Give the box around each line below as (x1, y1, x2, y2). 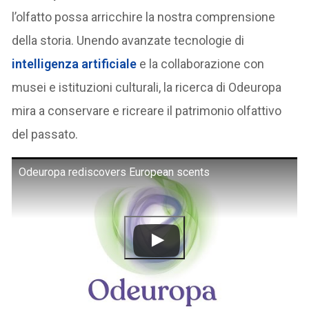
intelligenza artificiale (12, 57, 140, 72)
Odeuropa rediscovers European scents (19, 166, 210, 179)
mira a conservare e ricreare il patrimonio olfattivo (12, 103, 282, 119)
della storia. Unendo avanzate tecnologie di (12, 33, 245, 48)
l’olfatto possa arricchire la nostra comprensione (12, 10, 276, 25)
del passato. (12, 127, 79, 142)
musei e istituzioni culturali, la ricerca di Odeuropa (12, 80, 282, 95)
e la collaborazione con (139, 57, 265, 72)
